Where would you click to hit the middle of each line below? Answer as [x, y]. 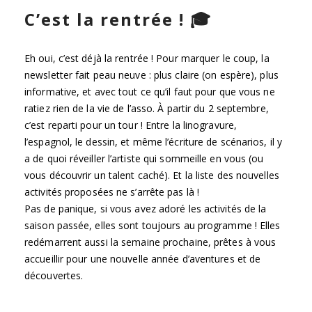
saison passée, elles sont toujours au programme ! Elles [153, 225]
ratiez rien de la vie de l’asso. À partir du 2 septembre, [147, 108]
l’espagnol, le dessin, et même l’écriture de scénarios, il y [154, 141]
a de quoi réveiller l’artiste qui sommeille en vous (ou [144, 158]
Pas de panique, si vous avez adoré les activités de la [146, 208]
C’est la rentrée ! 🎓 [118, 19]
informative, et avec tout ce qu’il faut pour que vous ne [150, 91]
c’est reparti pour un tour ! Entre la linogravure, [131, 125]
